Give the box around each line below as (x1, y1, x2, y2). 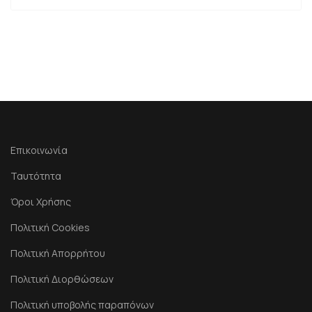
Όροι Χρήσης (10, 195, 71, 208)
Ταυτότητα (10, 169, 61, 182)
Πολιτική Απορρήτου (10, 247, 105, 260)
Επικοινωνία (10, 143, 68, 157)
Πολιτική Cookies (10, 221, 90, 234)
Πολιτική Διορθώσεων (10, 272, 114, 286)
